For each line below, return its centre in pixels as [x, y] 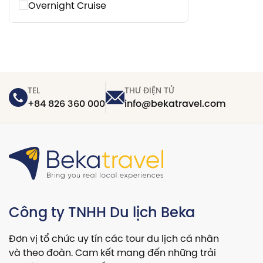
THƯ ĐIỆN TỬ [149, 90]
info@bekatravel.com [175, 104]
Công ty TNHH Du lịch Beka [102, 212]
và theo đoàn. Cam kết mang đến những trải [112, 252]
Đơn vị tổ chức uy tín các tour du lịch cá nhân [114, 238]
